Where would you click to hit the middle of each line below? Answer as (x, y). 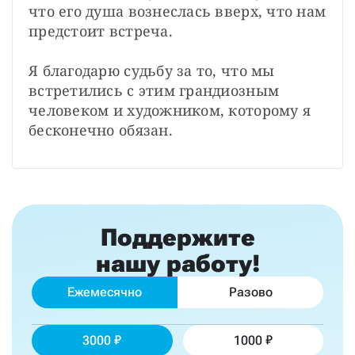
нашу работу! (177, 263)
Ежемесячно (105, 292)
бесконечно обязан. (101, 130)
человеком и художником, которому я (170, 110)
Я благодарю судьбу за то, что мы (152, 70)
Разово (250, 292)
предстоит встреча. (101, 31)
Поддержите (177, 237)
